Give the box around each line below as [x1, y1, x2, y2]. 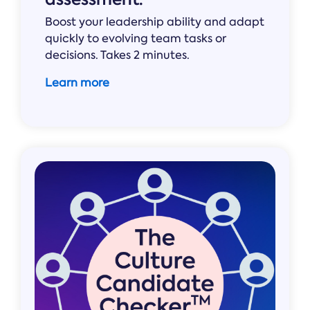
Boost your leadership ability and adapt [45, 15, 264, 30]
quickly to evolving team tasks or [45, 31, 226, 46]
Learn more [45, 75, 109, 91]
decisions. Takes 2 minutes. [45, 48, 190, 63]
